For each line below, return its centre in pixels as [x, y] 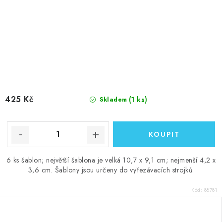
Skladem [112, 99]
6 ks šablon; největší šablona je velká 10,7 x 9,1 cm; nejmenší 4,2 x [111, 160]
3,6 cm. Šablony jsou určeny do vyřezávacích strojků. [111, 170]
